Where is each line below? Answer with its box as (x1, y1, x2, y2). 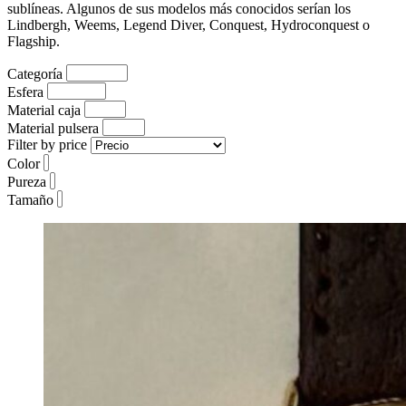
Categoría (7, 65, 63, 82)
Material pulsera (7, 120, 99, 136)
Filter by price (7, 136, 87, 152)
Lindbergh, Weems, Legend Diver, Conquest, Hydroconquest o (7, 16, 370, 33)
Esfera (7, 83, 43, 100)
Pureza (7, 173, 46, 189)
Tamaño (7, 191, 53, 208)
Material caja (7, 101, 81, 118)
